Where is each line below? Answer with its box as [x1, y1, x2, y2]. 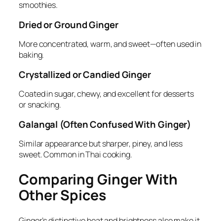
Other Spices [19, 185, 106, 205]
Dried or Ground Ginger [19, 18, 118, 31]
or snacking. [19, 99, 61, 110]
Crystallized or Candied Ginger [19, 68, 151, 81]
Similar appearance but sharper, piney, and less [19, 138, 183, 149]
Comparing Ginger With [19, 169, 178, 189]
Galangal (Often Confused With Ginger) [19, 117, 191, 131]
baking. [19, 49, 44, 61]
